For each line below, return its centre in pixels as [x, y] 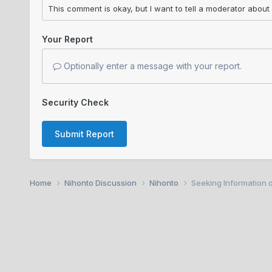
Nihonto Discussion [101, 182]
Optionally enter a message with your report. [151, 66]
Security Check [75, 102]
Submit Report [84, 134]
